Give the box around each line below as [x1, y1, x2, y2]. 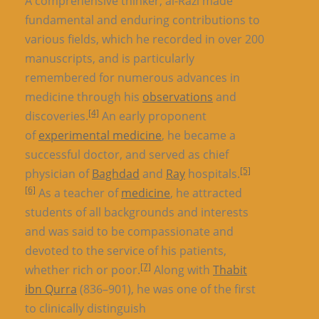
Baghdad [92, 166, 140, 182]
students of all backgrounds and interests [25, 204, 249, 220]
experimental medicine [38, 127, 162, 143]
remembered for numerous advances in [25, 70, 240, 85]
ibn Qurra [25, 281, 77, 297]
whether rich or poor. [25, 262, 140, 278]
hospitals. [185, 166, 240, 182]
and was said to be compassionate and [25, 224, 234, 239]
